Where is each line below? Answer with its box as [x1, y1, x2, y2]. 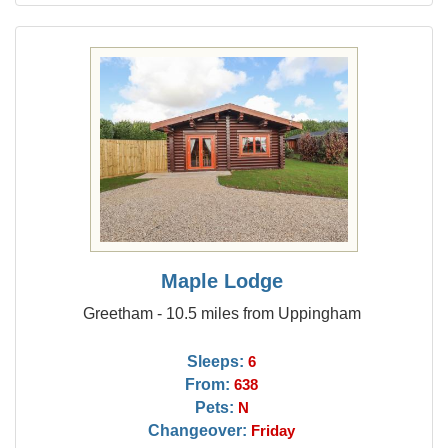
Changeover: [148, 421, 248, 439]
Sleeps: [187, 352, 245, 370]
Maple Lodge [160, 270, 283, 292]
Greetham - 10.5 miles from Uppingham [82, 304, 361, 322]
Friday [251, 423, 296, 439]
